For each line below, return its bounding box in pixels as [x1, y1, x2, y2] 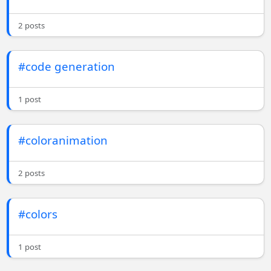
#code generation [18, 59, 116, 74]
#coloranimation [18, 132, 108, 148]
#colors [18, 206, 58, 222]
